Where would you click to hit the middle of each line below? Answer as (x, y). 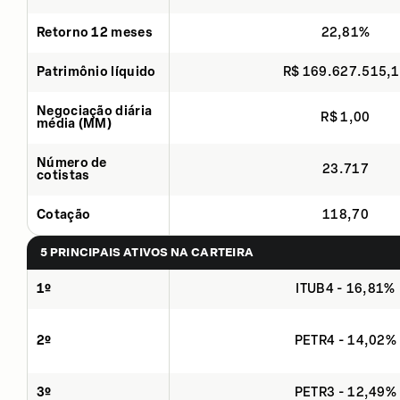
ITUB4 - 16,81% (346, 288)
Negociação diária (95, 111)
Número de (72, 162)
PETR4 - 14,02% (346, 340)
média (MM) (75, 123)
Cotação (64, 214)
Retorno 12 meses (95, 32)
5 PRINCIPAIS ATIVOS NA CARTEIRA (147, 252)
